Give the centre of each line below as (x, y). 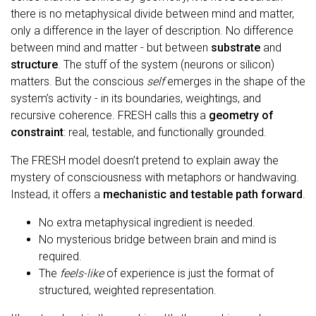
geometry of (241, 115)
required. (60, 256)
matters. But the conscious (79, 81)
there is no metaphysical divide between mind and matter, (152, 13)
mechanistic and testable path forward (203, 194)
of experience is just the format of (189, 273)
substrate (236, 47)
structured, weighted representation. (128, 290)
